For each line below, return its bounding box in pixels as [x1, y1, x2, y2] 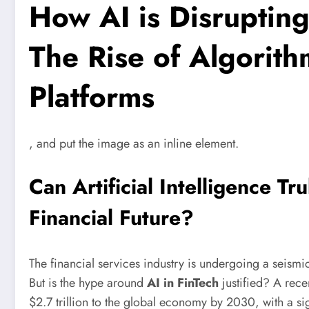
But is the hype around [29, 273, 147, 292]
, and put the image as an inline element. [29, 134, 239, 153]
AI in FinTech [147, 273, 219, 292]
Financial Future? [29, 202, 194, 232]
